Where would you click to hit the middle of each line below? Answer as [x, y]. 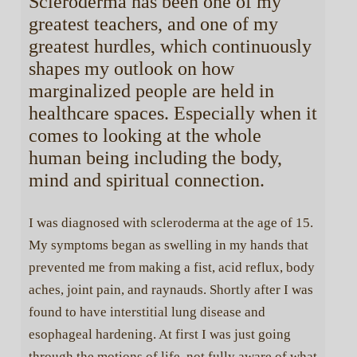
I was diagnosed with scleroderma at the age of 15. [171, 222]
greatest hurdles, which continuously [170, 47]
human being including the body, [155, 158]
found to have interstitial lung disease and [147, 312]
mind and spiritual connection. [146, 180]
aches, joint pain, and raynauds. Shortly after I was [171, 289]
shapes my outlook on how [131, 69]
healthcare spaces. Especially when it [173, 114]
